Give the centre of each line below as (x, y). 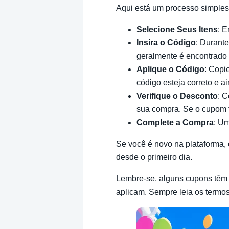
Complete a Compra (175, 122)
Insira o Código (166, 42)
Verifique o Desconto (177, 96)
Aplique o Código (170, 69)
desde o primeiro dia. (154, 157)
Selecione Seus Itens (177, 29)
